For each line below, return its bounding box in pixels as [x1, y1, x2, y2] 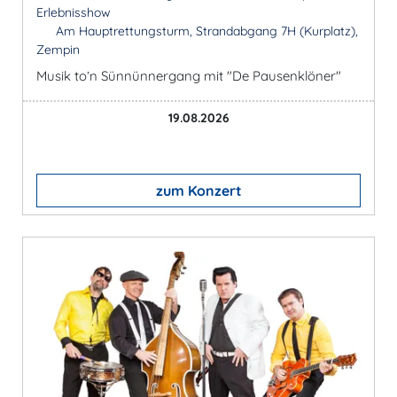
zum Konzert [155, 181, 242, 199]
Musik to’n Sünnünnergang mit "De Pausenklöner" [36, 66, 341, 84]
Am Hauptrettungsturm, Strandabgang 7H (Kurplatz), [51, 22, 358, 39]
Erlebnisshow [36, 4, 111, 20]
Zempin [36, 41, 80, 58]
